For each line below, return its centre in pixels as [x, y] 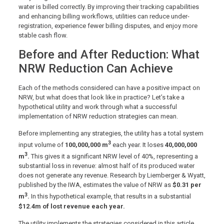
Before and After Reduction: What [109, 54]
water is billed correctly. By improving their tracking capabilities [108, 6]
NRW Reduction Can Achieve [95, 68]
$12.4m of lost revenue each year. [72, 206]
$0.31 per [187, 185]
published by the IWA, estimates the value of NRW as [95, 185]
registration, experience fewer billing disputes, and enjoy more [108, 25]
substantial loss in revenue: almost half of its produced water [106, 166]
